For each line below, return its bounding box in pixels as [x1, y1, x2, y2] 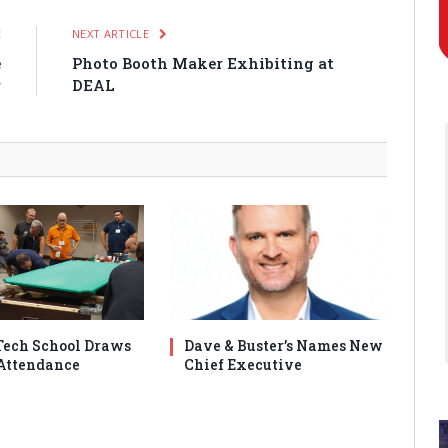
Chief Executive [184, 355, 303, 375]
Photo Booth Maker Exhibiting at [72, 52, 334, 73]
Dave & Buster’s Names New [184, 336, 384, 356]
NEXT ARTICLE [72, 25, 153, 41]
